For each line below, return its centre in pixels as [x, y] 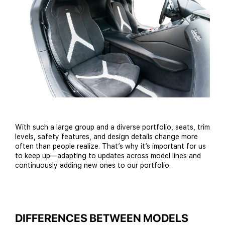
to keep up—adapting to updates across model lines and [108, 156]
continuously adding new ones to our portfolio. [93, 165]
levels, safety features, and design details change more [106, 137]
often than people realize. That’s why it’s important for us [110, 146]
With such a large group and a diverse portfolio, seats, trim [113, 127]
